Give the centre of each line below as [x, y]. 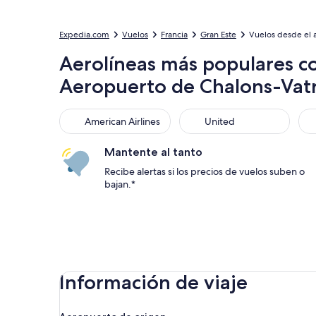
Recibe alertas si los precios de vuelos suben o [205, 171]
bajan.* [120, 184]
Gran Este [218, 35]
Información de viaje [153, 282]
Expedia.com [84, 35]
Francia [174, 35]
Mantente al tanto [153, 152]
